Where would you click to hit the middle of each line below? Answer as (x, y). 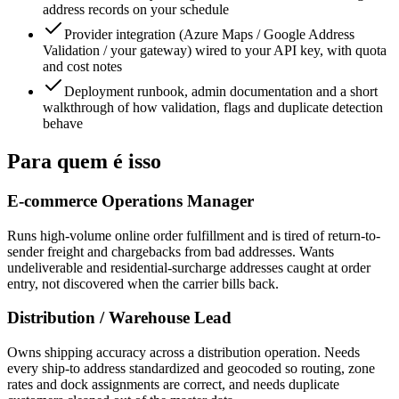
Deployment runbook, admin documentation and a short (221, 92)
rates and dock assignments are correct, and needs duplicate (173, 385)
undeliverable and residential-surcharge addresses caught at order (189, 267)
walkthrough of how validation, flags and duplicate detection (213, 108)
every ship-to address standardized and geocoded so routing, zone (191, 369)
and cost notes (82, 67)
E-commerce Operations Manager (130, 201)
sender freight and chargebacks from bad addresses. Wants (171, 251)
